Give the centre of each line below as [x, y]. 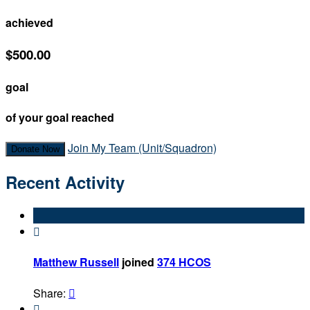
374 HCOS [184, 262]
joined [138, 262]
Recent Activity [65, 182]
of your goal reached [60, 118]
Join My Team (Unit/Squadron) [142, 148]
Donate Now [35, 149]
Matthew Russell [76, 262]
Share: [51, 293]
